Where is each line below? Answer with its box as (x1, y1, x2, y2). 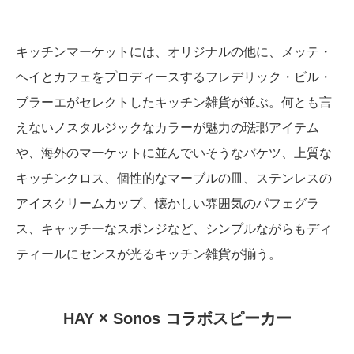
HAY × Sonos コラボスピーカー (62, 310, 292, 328)
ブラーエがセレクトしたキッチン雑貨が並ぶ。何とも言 (16, 96, 332, 110)
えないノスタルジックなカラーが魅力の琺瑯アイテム (16, 121, 319, 135)
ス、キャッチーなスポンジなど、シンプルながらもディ (16, 222, 332, 236)
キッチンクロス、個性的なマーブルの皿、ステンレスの (16, 171, 332, 186)
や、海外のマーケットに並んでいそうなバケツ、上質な (16, 146, 332, 160)
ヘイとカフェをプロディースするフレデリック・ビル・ (16, 70, 332, 85)
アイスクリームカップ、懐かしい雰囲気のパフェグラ (16, 197, 319, 211)
